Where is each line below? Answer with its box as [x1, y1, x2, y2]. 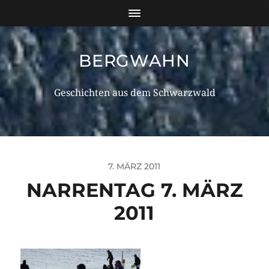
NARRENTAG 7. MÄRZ [26, 178, 243, 202]
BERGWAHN [79, 50, 190, 71]
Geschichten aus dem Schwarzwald [53, 87, 216, 98]
